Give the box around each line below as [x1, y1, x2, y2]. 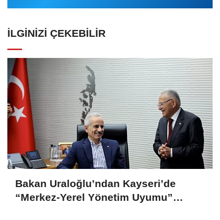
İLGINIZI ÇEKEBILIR [7, 27, 106, 39]
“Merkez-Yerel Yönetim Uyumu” [15, 192, 173, 203]
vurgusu [15, 205, 56, 217]
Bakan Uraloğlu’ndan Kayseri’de [15, 178, 176, 190]
